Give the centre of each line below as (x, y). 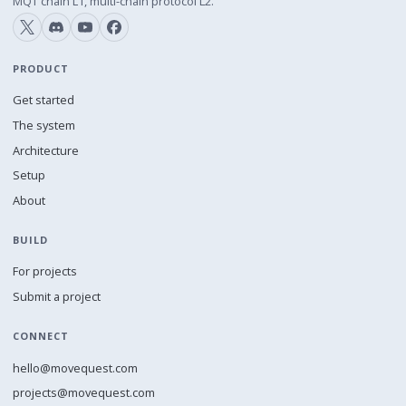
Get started (44, 100)
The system (44, 126)
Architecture (46, 150)
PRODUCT (41, 69)
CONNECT (41, 336)
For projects (45, 271)
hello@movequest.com (76, 367)
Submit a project (57, 297)
